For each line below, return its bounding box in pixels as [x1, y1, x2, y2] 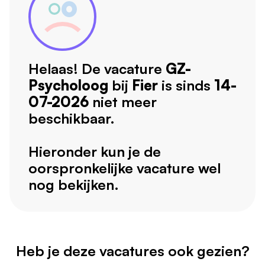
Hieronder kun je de [28, 143, 161, 161]
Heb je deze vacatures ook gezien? [15, 242, 250, 260]
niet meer [92, 93, 157, 111]
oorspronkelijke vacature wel [28, 159, 221, 177]
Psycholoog [28, 76, 108, 95]
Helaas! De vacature [28, 60, 166, 78]
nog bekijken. [28, 176, 119, 194]
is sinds [158, 76, 214, 95]
